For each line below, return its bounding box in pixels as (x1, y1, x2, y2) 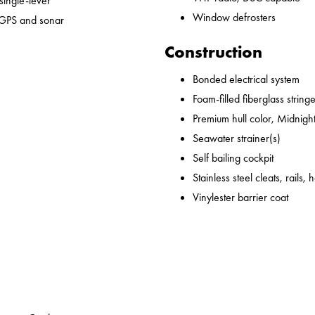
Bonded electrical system (193, 72, 300, 87)
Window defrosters (193, 10, 276, 25)
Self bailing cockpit (193, 150, 274, 166)
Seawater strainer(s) (193, 131, 281, 146)
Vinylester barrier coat (193, 190, 288, 205)
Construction (165, 41, 262, 63)
